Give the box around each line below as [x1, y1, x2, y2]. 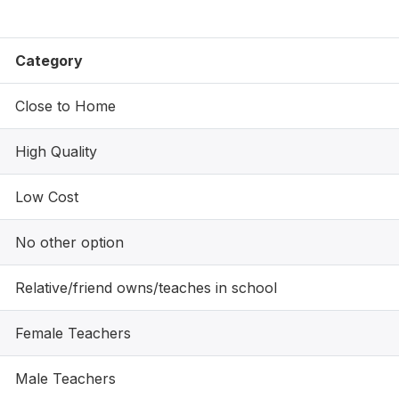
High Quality [15, 142, 97, 160]
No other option [15, 233, 124, 251]
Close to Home [15, 97, 116, 115]
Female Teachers [15, 324, 131, 342]
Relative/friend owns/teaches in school [15, 279, 277, 297]
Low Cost [15, 188, 78, 206]
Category [15, 52, 83, 69]
